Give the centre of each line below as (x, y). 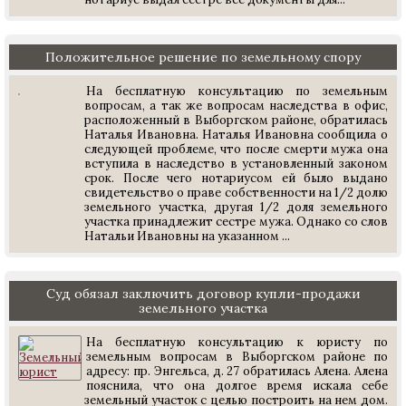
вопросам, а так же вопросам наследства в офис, (236, 106)
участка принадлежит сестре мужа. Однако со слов (236, 222)
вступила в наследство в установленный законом (236, 164)
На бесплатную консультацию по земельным (237, 91)
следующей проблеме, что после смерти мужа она (236, 149)
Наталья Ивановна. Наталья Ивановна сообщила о (236, 135)
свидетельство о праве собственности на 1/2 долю (236, 193)
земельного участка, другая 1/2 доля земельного (236, 207)
